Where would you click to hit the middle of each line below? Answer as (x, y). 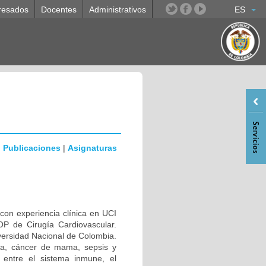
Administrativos (118, 9)
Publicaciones (32, 148)
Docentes (59, 9)
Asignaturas (92, 148)
